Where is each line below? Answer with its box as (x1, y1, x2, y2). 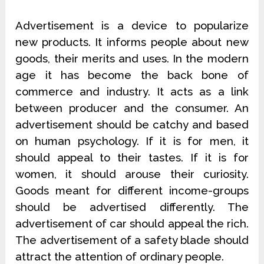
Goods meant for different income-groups (15, 184, 249, 197)
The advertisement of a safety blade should (15, 233, 249, 247)
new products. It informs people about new (15, 35, 249, 49)
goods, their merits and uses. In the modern (15, 52, 249, 65)
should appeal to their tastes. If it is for (15, 151, 249, 164)
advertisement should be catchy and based (15, 118, 249, 131)
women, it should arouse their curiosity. (15, 167, 249, 181)
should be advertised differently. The (15, 200, 249, 214)
